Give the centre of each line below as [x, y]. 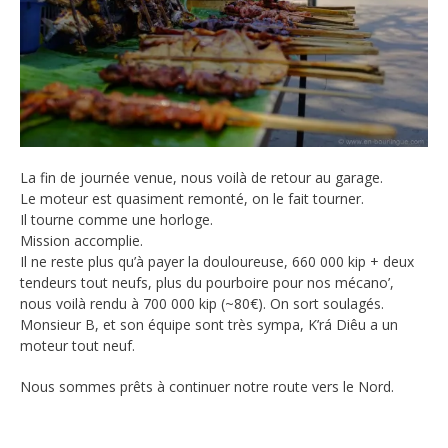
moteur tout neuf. [77, 345]
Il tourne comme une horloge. [116, 219]
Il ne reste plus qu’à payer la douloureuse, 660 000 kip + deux [217, 261]
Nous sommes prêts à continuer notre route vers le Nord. [207, 386]
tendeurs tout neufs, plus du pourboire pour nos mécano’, [207, 282]
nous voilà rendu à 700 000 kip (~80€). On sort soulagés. [202, 303]
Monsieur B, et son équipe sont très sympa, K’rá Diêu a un [209, 324]
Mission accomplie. [81, 240]
